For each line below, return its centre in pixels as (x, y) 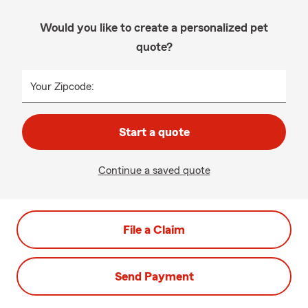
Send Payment (154, 276)
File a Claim (154, 230)
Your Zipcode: (62, 87)
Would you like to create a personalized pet (154, 27)
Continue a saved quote (154, 170)
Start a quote (154, 132)
